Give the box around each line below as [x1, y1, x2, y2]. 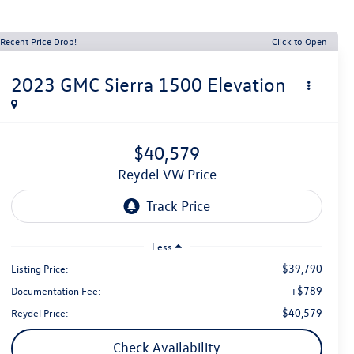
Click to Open [272, 35, 327, 47]
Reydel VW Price [126, 166, 217, 183]
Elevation [207, 73, 287, 97]
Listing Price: [11, 261, 70, 275]
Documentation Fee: [11, 283, 102, 297]
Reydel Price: [11, 305, 70, 319]
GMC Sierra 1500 [60, 73, 203, 97]
